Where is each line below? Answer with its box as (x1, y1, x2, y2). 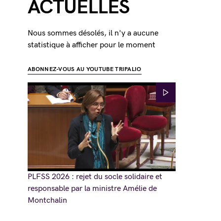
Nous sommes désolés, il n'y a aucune (28, 29, 158, 38)
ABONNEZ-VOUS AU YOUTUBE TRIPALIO (28, 66, 142, 73)
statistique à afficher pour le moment (28, 40, 155, 50)
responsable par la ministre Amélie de (28, 184, 157, 193)
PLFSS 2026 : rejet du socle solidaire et (28, 172, 162, 182)
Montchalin (28, 196, 67, 205)
